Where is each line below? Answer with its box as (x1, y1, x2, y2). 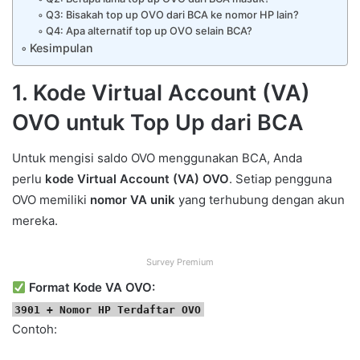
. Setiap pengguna (229, 171, 332, 187)
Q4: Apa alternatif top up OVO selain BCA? (45, 24, 252, 37)
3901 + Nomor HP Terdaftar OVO (14, 303, 202, 316)
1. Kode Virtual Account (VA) (12, 79, 310, 106)
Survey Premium (146, 256, 214, 268)
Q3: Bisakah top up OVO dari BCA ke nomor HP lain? (45, 8, 299, 21)
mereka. (12, 213, 58, 229)
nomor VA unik (90, 192, 175, 208)
